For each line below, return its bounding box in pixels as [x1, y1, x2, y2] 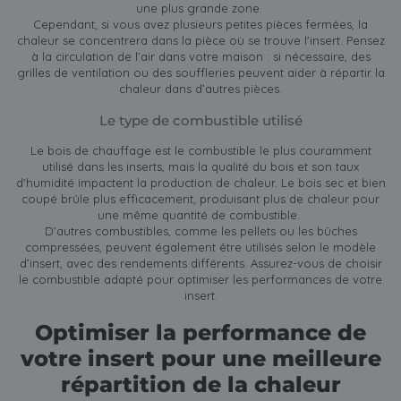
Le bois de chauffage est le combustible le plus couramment [30, 142, 371, 158]
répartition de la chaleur [60, 371, 341, 397]
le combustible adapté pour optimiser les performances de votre [19, 271, 382, 286]
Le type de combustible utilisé [98, 112, 303, 129]
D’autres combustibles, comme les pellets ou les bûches [44, 223, 357, 238]
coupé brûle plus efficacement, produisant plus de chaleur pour [21, 191, 380, 206]
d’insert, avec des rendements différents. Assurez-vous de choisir [19, 255, 382, 270]
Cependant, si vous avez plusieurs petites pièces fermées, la [33, 16, 368, 31]
